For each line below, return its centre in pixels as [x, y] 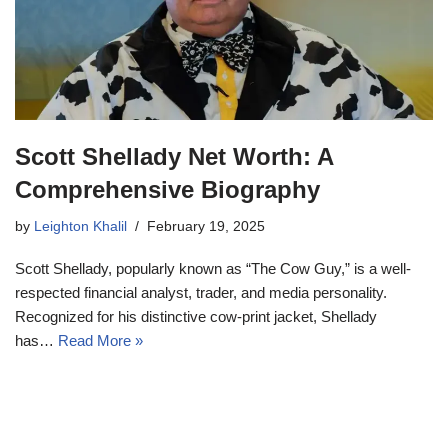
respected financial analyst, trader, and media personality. [201, 293]
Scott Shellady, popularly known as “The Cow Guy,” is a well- [213, 269]
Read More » [100, 341]
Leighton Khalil [80, 227]
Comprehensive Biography [167, 190]
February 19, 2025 [206, 227]
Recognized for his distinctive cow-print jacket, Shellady [196, 317]
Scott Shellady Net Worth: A [174, 157]
